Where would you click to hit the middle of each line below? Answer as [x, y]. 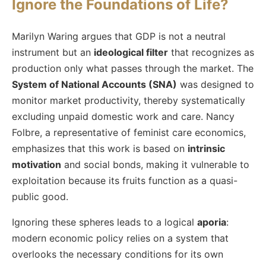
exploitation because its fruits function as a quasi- [125, 180]
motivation [37, 164]
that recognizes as [211, 52]
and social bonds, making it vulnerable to [155, 164]
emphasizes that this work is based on [100, 148]
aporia [212, 222]
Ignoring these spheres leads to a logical [104, 222]
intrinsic [206, 148]
